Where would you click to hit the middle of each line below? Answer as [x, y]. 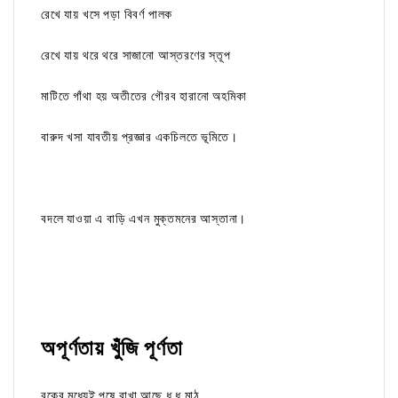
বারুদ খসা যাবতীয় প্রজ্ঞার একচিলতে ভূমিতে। [139, 137]
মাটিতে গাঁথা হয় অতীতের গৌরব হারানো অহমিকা [144, 96]
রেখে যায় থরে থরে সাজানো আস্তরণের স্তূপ [136, 56]
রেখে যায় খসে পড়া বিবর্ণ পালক [107, 15]
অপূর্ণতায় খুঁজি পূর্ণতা [112, 349]
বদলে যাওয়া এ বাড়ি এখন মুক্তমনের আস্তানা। [144, 219]
